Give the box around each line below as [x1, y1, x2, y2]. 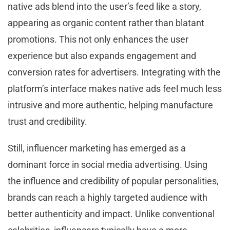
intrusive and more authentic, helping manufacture [8, 100, 213, 111]
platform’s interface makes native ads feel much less [8, 83, 222, 94]
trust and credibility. [8, 116, 87, 127]
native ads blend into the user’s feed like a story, [8, 1, 201, 12]
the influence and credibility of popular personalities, [8, 176, 219, 187]
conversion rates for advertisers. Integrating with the [8, 67, 221, 78]
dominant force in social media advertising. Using [8, 159, 207, 170]
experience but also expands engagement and [8, 50, 196, 62]
